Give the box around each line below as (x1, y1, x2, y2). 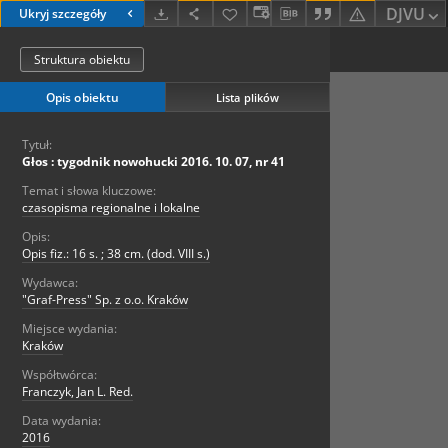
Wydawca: (22, 274, 78, 292)
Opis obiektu (45, 89, 120, 107)
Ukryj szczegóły (19, 5, 106, 23)
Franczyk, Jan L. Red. (22, 383, 133, 401)
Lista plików (215, 89, 280, 105)
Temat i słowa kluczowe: (22, 182, 156, 200)
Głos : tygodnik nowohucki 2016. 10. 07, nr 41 (22, 153, 285, 171)
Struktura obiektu (34, 51, 130, 69)
